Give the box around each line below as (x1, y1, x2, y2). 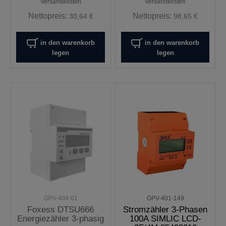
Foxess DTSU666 (27, 204, 94, 214)
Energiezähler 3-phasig (17, 213, 104, 223)
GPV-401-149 (146, 194, 184, 202)
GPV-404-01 (43, 194, 78, 202)
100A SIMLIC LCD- (129, 213, 201, 223)
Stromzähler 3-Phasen (123, 204, 208, 214)
